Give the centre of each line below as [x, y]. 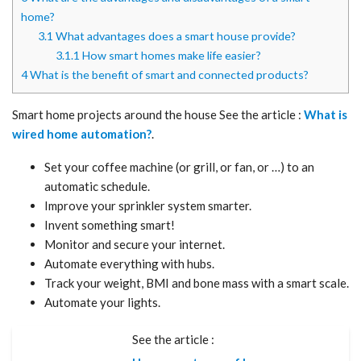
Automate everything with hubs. [129, 263]
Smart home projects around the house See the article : [158, 114]
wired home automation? [82, 133]
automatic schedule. [97, 186]
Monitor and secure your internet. [135, 244]
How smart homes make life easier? [170, 55]
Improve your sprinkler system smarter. [148, 205]
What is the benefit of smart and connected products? [168, 74]
